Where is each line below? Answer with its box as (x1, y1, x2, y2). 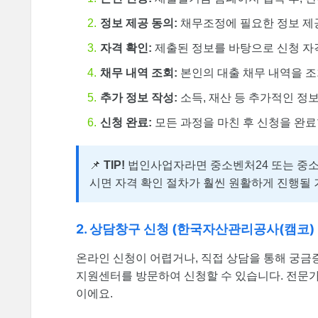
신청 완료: (100, 116, 152, 129)
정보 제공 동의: (100, 17, 177, 30)
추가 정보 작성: (100, 92, 177, 104)
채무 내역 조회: (100, 67, 177, 79)
